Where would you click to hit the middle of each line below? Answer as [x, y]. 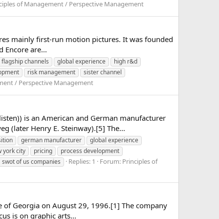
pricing [43, 151]
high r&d [126, 61]
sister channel [103, 72]
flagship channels [25, 61]
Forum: [111, 161]
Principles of [140, 161]
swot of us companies [31, 161]
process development [90, 151]
